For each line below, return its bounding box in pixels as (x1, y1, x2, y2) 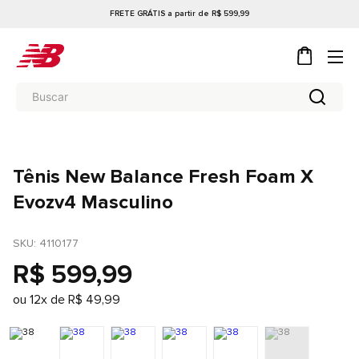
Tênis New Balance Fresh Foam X (13, 164, 313, 188)
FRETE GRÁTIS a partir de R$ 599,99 (110, 9, 249, 18)
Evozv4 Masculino (13, 190, 173, 214)
